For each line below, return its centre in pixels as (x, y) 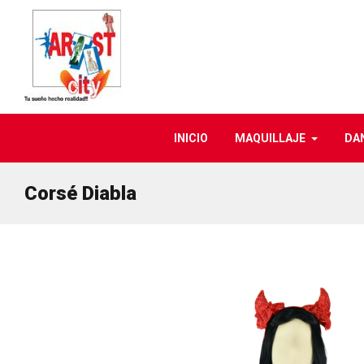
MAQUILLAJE (270, 138)
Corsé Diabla (80, 193)
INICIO (191, 138)
